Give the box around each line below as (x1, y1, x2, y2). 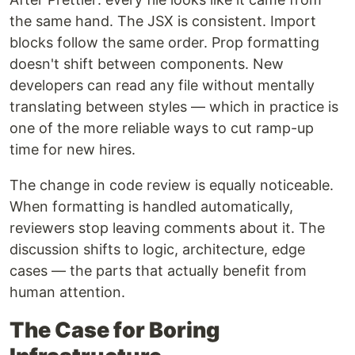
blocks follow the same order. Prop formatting (10, 34, 319, 52)
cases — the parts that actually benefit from (10, 262, 307, 280)
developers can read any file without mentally (10, 77, 315, 94)
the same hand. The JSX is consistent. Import (10, 13, 316, 30)
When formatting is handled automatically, (10, 198, 293, 216)
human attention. (10, 284, 125, 301)
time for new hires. (10, 141, 136, 158)
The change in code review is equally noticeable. (10, 177, 334, 194)
